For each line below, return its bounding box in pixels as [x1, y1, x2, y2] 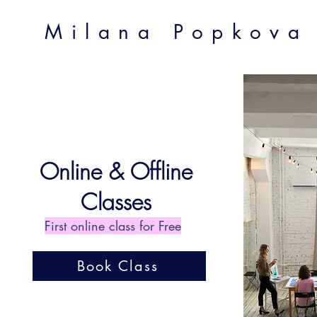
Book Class [76, 257, 158, 275]
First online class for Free [44, 217, 181, 234]
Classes [81, 187, 151, 217]
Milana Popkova [45, 19, 309, 45]
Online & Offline [40, 156, 192, 187]
